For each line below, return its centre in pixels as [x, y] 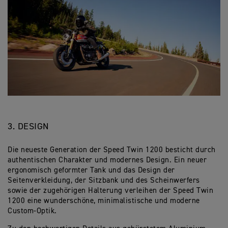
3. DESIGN [28, 127]
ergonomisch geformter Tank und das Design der [91, 170]
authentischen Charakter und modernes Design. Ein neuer [107, 160]
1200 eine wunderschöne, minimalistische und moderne [104, 201]
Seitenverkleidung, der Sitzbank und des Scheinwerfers [104, 181]
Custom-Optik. [32, 211]
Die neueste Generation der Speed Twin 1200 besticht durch [112, 150]
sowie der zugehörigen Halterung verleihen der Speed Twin [110, 191]
